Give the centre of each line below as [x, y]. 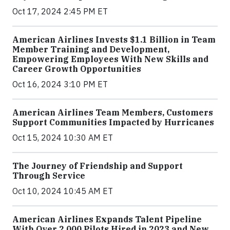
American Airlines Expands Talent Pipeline [107, 219]
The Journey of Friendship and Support [98, 166]
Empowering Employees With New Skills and [110, 59]
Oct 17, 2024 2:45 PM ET [60, 12]
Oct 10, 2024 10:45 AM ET [63, 191]
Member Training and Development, [91, 50]
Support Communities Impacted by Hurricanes [113, 122]
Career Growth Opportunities [77, 69]
